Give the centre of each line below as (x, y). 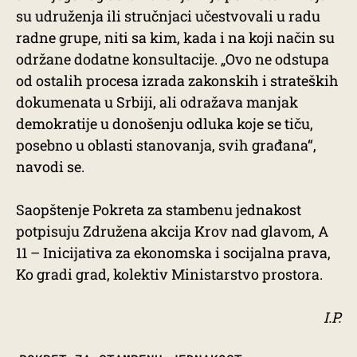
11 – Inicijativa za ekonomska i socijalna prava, (173, 253)
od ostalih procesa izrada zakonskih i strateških (177, 80)
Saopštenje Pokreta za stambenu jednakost (159, 210)
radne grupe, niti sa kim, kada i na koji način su (175, 37)
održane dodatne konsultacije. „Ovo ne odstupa (173, 59)
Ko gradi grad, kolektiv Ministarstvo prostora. (169, 274)
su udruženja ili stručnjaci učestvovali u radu (168, 16)
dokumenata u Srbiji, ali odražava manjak (157, 102)
